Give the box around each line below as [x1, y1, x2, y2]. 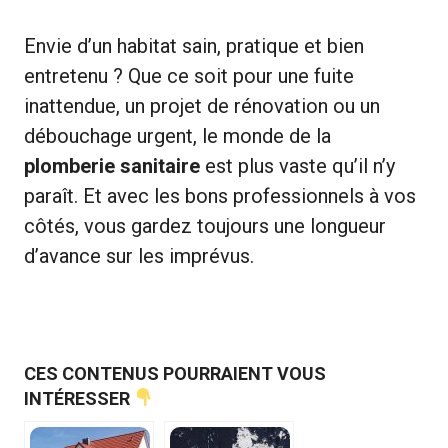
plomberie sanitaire [24, 153, 200, 178]
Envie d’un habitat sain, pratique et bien [24, 33, 364, 58]
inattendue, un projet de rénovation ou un [24, 93, 380, 118]
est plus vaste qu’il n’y [200, 153, 395, 178]
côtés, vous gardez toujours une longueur [24, 213, 386, 238]
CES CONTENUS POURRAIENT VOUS [24, 362, 326, 384]
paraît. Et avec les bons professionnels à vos [24, 183, 416, 208]
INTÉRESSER [24, 387, 130, 409]
